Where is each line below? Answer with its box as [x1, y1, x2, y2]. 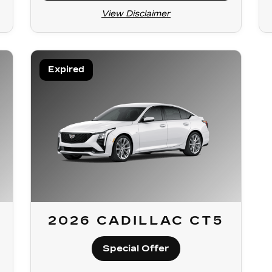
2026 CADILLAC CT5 [48, 213, 224, 228]
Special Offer [103, 243, 169, 254]
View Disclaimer [101, 8, 171, 19]
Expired [48, 64, 84, 75]
